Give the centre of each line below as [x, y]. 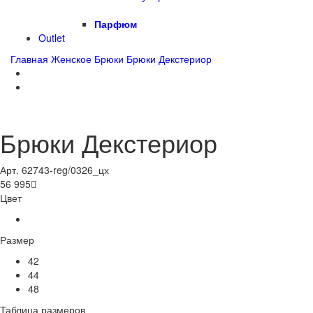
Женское [71, 59]
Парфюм [116, 24]
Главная [29, 59]
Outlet [52, 38]
